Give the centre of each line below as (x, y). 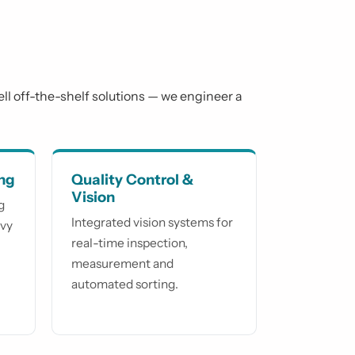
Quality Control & (132, 180)
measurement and (122, 264)
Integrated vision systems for (152, 223)
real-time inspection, (130, 243)
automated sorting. (125, 284)
